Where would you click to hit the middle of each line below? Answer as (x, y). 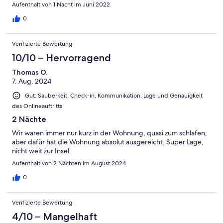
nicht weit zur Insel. (42, 151)
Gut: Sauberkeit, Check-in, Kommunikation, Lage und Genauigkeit (114, 96)
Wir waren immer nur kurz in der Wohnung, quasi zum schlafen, (110, 133)
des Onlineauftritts (37, 106)
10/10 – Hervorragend (61, 58)
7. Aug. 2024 (32, 81)
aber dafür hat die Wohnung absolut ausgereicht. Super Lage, (108, 142)
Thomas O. (30, 72)
